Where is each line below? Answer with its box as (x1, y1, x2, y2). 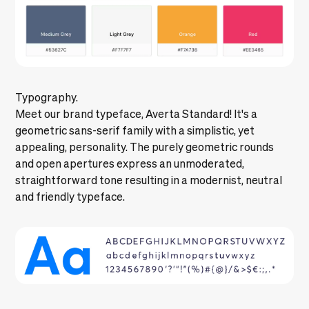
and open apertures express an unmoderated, (15, 157, 245, 170)
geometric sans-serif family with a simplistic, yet (15, 124, 255, 137)
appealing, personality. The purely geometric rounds (15, 141, 275, 154)
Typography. (15, 91, 79, 104)
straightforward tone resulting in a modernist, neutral (15, 174, 283, 187)
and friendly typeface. (15, 190, 126, 203)
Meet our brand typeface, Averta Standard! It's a (15, 108, 258, 121)
